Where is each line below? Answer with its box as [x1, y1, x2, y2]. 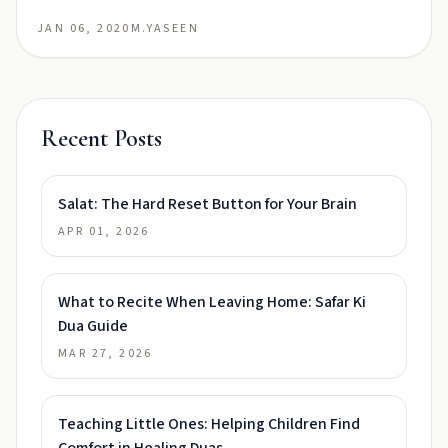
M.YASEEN [130, 20, 200, 37]
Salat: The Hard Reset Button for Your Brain [58, 193, 357, 215]
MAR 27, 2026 [58, 345, 153, 362]
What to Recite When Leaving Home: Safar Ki [58, 291, 366, 313]
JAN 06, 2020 [37, 20, 131, 37]
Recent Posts [41, 124, 162, 153]
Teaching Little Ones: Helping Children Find [58, 413, 360, 435]
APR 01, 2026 [58, 223, 150, 240]
